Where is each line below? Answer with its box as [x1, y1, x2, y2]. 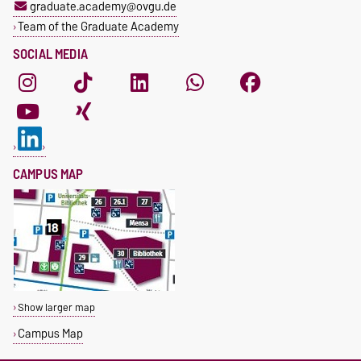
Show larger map [17, 298, 95, 316]
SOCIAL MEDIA [13, 42, 88, 65]
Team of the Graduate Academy [17, 15, 179, 36]
